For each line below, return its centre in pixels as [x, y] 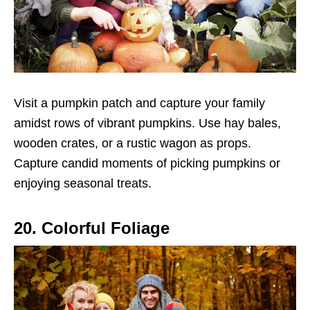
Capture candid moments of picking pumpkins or [147, 164]
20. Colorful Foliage [92, 228]
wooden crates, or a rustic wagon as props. [133, 144]
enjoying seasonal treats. [83, 184]
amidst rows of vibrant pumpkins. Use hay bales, [147, 124]
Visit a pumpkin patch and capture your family [139, 103]
